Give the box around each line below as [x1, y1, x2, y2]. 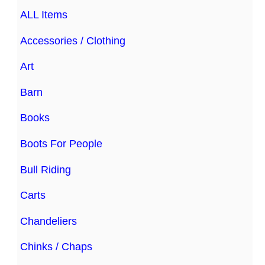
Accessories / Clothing [20, 34, 126, 47]
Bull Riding [20, 163, 72, 176]
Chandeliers [20, 215, 77, 227]
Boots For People [20, 137, 103, 150]
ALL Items [20, 8, 68, 21]
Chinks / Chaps [20, 241, 93, 253]
